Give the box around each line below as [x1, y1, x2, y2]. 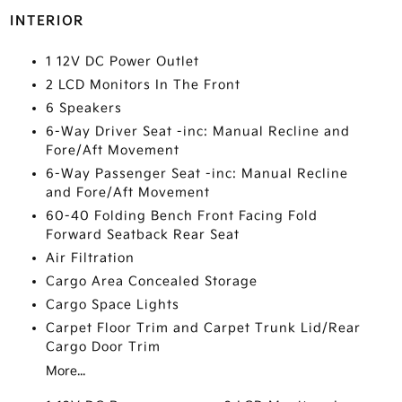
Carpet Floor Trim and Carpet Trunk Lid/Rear [45, 320, 361, 336]
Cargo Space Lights [45, 297, 179, 312]
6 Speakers [45, 100, 122, 116]
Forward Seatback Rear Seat [45, 227, 240, 242]
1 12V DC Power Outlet [45, 54, 199, 69]
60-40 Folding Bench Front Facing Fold [45, 208, 318, 223]
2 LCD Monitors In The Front [45, 77, 240, 92]
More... [45, 363, 85, 379]
